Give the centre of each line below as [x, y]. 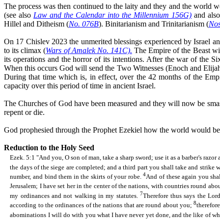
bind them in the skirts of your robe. [93, 176]
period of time [82, 85]
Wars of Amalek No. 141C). [89, 50]
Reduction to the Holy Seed [49, 147]
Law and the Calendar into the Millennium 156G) [113, 15]
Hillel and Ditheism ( [36, 24]
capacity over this [32, 85]
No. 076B [84, 24]
